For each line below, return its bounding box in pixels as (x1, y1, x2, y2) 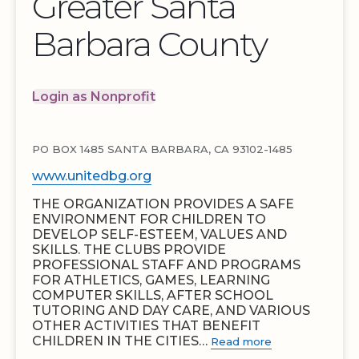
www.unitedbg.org (32, 168, 151, 184)
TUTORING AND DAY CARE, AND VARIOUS (32, 303, 310, 318)
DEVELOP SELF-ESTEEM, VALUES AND (32, 227, 287, 242)
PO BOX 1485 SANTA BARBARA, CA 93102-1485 (32, 143, 292, 155)
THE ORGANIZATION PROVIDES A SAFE (32, 196, 294, 212)
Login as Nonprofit (32, 89, 155, 104)
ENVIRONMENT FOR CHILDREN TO (32, 212, 266, 227)
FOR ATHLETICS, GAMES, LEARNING (32, 272, 270, 288)
